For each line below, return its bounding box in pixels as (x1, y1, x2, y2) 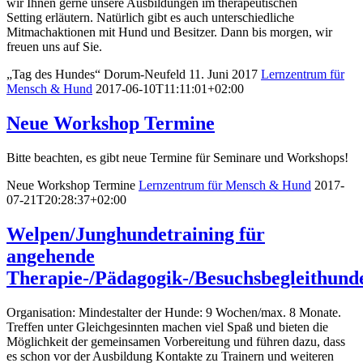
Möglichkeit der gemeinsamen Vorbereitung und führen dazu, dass (6, 334, 345, 348)
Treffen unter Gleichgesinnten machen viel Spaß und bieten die (6, 319, 328, 334)
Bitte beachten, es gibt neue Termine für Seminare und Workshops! (6, 150, 348, 164)
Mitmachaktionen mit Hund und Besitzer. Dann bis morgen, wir (6, 24, 332, 39)
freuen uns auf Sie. (6, 39, 115, 53)
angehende (6, 245, 95, 267)
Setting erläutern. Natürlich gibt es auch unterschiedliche (6, 10, 294, 24)
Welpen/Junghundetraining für (6, 223, 265, 245)
